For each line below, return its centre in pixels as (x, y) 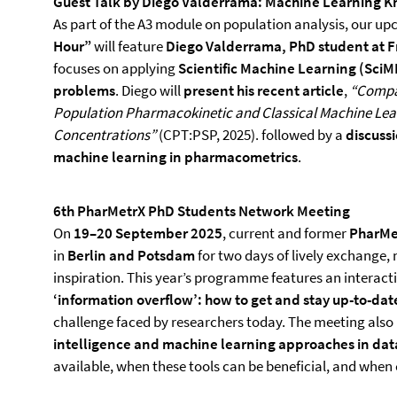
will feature (128, 46)
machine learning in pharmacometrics (175, 157)
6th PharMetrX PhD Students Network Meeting (202, 211)
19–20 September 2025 (148, 233)
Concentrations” (106, 135)
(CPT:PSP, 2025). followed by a (252, 135)
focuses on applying (116, 68)
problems (84, 90)
